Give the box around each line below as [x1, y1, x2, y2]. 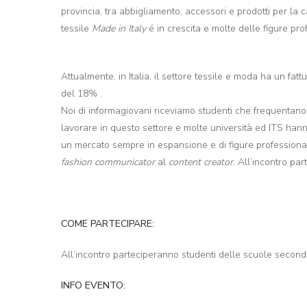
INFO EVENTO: [61, 278, 128, 292]
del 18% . [61, 86, 102, 100]
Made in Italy [92, 21, 146, 35]
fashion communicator [61, 155, 155, 169]
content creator [169, 155, 233, 169]
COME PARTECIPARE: [61, 217, 157, 230]
